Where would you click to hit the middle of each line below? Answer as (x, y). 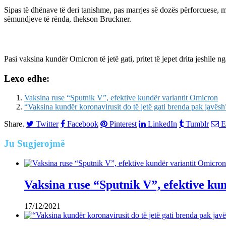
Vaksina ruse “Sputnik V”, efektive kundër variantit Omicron (121, 98)
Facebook (83, 124)
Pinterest (123, 124)
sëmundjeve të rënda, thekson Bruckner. (68, 19)
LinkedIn (162, 124)
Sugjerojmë (40, 143)
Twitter (47, 124)
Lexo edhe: (27, 78)
